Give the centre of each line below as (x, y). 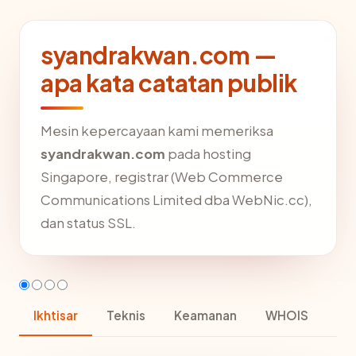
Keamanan (205, 315)
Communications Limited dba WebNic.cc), (176, 199)
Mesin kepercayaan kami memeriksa (157, 130)
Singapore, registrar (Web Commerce (162, 176)
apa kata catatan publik (169, 82)
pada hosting (208, 153)
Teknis (126, 315)
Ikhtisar (56, 315)
